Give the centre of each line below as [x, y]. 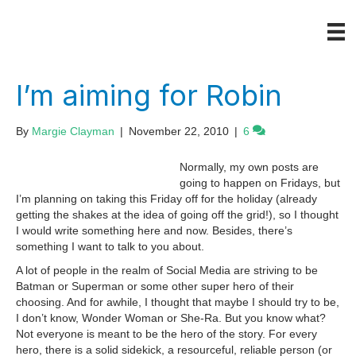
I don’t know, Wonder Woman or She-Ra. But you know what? [171, 318]
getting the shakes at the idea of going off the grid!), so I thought [177, 215]
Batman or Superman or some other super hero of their [155, 286]
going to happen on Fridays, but [260, 183]
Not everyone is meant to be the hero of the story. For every [166, 334]
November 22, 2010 [179, 132]
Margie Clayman [73, 132]
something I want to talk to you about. [110, 247]
